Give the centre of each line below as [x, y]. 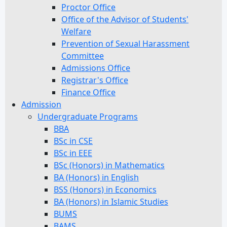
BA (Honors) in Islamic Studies [111, 202]
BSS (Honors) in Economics [105, 190]
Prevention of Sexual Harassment [125, 44]
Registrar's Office [95, 80]
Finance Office [88, 92]
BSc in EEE [73, 153]
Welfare [76, 31]
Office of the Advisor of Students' [125, 19]
